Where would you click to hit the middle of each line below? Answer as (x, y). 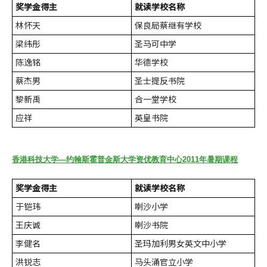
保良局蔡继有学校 (168, 26)
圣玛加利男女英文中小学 (181, 243)
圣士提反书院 (160, 81)
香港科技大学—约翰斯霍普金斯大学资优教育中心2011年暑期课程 (125, 159)
